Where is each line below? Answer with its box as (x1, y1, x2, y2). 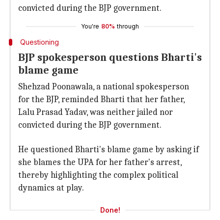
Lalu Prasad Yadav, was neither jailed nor (18, 107, 173, 117)
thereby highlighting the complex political (18, 170, 178, 180)
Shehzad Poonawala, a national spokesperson (18, 82, 189, 92)
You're (81, 23, 99, 30)
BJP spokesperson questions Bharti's (18, 51, 202, 64)
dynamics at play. (18, 183, 84, 193)
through (117, 23, 139, 30)
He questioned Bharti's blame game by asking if (18, 144, 199, 155)
